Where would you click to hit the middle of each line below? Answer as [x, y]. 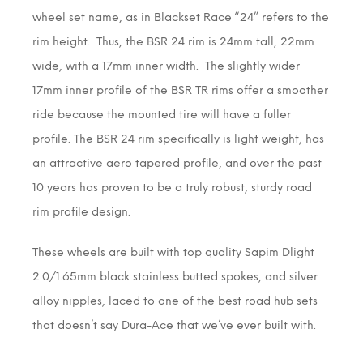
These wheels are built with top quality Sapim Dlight [173, 252]
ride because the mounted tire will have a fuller [162, 114]
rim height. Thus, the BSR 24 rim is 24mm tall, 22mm [173, 41]
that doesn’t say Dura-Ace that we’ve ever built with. [174, 325]
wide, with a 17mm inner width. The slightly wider [166, 66]
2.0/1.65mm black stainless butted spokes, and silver [175, 276]
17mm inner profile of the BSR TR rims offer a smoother [180, 90]
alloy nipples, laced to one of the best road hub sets [175, 301]
